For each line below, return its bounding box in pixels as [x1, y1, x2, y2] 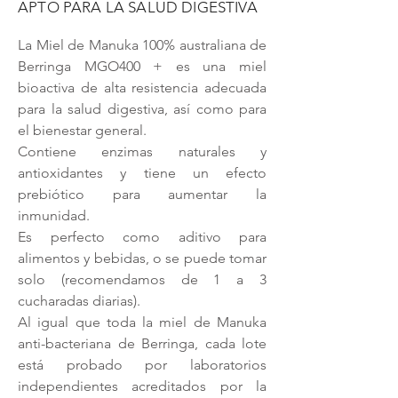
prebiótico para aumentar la [18, 186, 267, 203]
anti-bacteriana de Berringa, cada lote [18, 335, 267, 352]
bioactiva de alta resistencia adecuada [18, 79, 267, 96]
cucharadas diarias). [18, 292, 140, 309]
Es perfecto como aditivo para [18, 228, 267, 245]
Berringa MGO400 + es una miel [18, 58, 267, 75]
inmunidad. [18, 207, 90, 224]
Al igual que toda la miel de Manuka [18, 314, 267, 330]
